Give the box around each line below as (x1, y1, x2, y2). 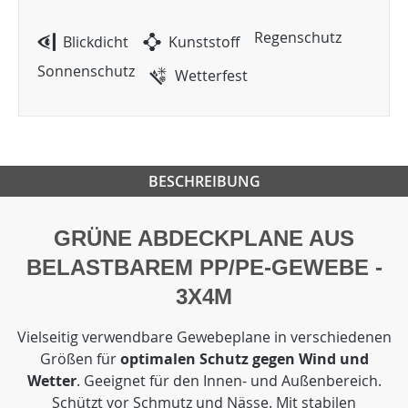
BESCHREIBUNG (148, 171, 260, 191)
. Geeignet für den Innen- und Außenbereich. (76, 371, 382, 391)
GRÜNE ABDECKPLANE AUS (54, 226, 354, 250)
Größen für (39, 349, 117, 369)
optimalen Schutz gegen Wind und (116, 349, 369, 369)
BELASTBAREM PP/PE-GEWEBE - (25, 255, 382, 280)
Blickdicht (63, 32, 128, 52)
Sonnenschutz (37, 61, 135, 81)
